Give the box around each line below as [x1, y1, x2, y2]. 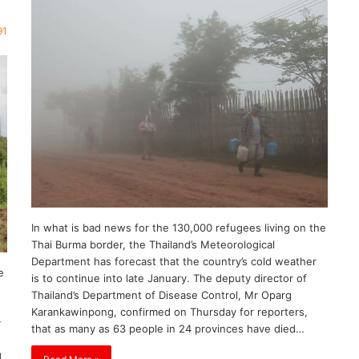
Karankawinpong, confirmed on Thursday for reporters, [31, 305, 309, 318]
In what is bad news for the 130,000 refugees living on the [31, 220, 327, 234]
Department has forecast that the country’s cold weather [31, 254, 317, 268]
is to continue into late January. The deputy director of [31, 271, 308, 284]
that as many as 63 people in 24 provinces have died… [31, 321, 305, 335]
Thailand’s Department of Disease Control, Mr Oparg [31, 288, 292, 301]
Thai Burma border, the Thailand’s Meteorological [31, 237, 276, 251]
